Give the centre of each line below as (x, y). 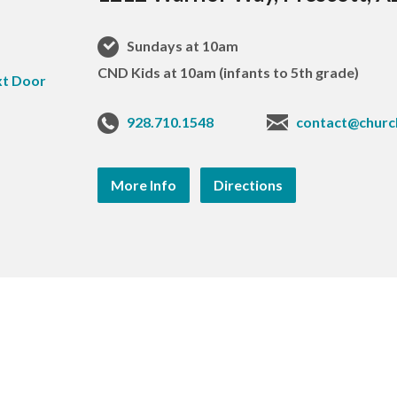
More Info (144, 185)
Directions (249, 185)
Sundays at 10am (182, 46)
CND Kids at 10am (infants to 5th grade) (229, 73)
